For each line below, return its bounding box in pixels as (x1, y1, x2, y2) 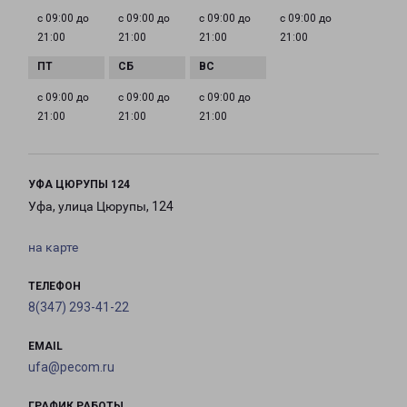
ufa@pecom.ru (28, 360, 114, 375)
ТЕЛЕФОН (28, 280, 81, 293)
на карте (28, 240, 78, 255)
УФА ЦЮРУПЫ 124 (28, 178, 130, 192)
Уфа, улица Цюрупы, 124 (28, 199, 174, 214)
